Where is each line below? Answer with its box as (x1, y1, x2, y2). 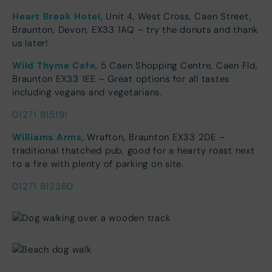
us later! (12, 37, 49, 49)
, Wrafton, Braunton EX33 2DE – (81, 131, 225, 143)
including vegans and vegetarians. (12, 86, 162, 98)
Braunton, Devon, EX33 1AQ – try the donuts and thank (12, 24, 258, 35)
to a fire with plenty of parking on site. (12, 158, 184, 169)
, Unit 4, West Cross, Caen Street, (100, 10, 252, 22)
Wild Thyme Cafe (12, 59, 96, 71)
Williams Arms (12, 131, 82, 143)
